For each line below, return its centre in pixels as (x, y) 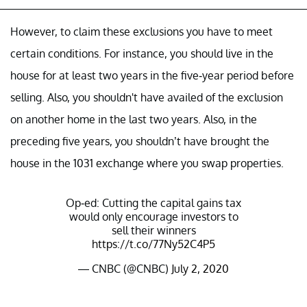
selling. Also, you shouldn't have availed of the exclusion (147, 97)
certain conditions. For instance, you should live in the (142, 53)
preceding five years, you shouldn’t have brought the (140, 141)
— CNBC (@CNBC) (125, 268)
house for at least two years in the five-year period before (152, 75)
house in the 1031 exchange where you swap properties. (147, 163)
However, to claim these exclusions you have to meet (142, 31)
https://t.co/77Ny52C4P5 (153, 244)
